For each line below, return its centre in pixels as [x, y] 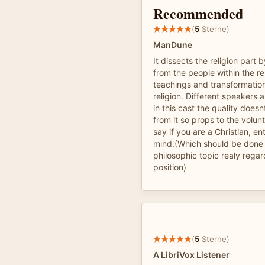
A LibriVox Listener [191, 255]
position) [170, 167]
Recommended [198, 13]
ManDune [173, 45]
